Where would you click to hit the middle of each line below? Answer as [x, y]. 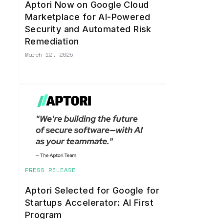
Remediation [52, 42]
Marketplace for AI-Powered [88, 17]
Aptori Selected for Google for [92, 191]
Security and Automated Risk [88, 29]
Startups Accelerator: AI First [89, 203]
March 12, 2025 [49, 55]
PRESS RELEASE [50, 170]
